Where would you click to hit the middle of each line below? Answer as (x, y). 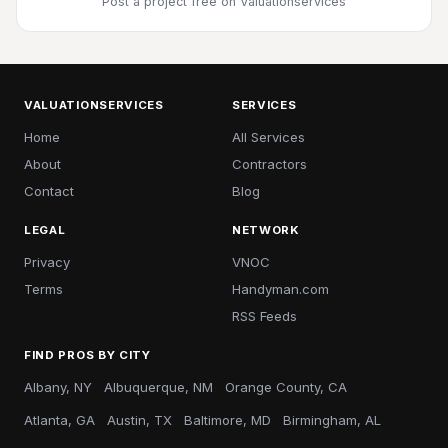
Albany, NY (58, 387)
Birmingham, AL (332, 420)
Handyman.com (280, 289)
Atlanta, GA (59, 420)
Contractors (269, 164)
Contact (49, 191)
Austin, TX (139, 420)
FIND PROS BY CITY (87, 355)
